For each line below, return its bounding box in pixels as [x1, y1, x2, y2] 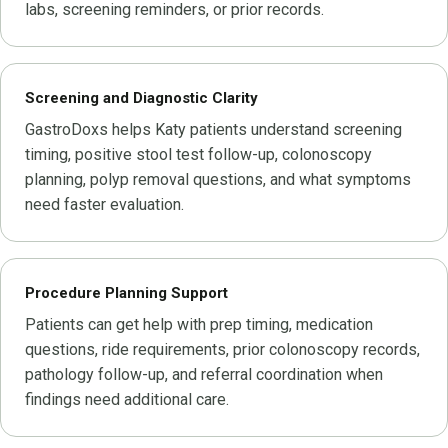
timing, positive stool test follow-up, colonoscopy [25, 144, 372, 164]
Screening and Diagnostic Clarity [25, 88, 258, 107]
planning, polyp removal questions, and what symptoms [25, 169, 411, 189]
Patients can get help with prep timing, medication [25, 314, 373, 334]
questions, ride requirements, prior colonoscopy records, [25, 339, 420, 359]
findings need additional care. [25, 389, 229, 409]
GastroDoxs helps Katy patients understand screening [25, 119, 402, 139]
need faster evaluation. [25, 194, 184, 214]
